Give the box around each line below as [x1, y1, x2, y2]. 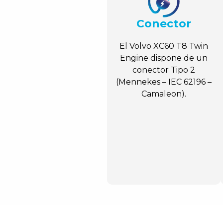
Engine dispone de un [120, 53, 208, 63]
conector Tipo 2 [132, 65, 196, 75]
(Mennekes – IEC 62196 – [116, 77, 212, 87]
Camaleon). [141, 89, 187, 99]
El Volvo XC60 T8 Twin [119, 41, 209, 51]
